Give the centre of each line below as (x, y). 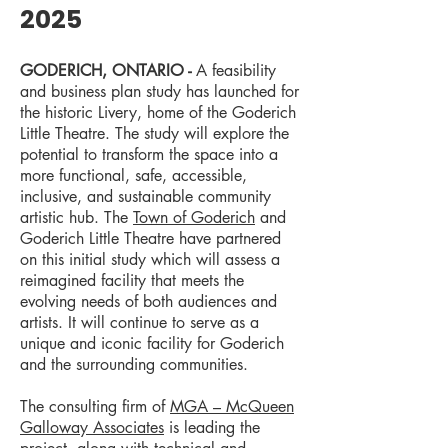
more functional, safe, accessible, (133, 175)
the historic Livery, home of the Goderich (158, 112)
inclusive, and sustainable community (145, 196)
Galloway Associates (92, 427)
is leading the (212, 427)
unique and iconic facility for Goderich (152, 343)
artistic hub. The (76, 217)
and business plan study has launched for (159, 91)
